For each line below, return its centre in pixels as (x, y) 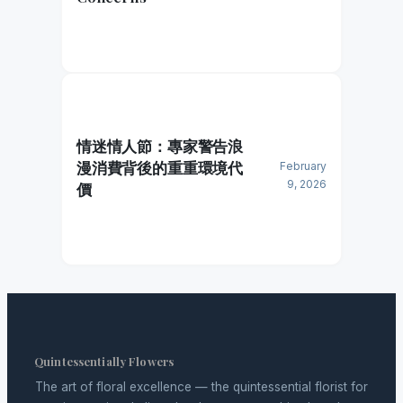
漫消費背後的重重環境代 (160, 167)
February (303, 166)
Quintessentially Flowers (104, 361)
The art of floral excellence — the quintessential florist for (201, 386)
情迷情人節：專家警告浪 (160, 145)
